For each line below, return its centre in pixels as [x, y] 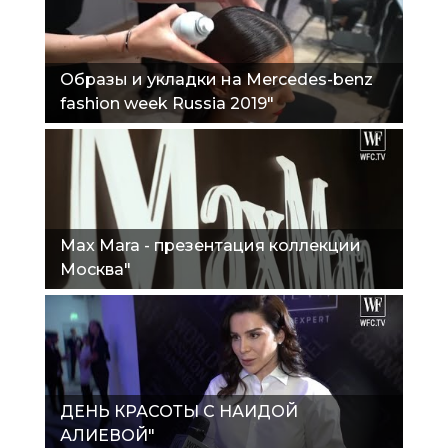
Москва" [95, 269]
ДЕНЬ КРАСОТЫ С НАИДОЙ [179, 411]
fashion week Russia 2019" [167, 103]
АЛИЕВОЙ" [107, 435]
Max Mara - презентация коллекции [210, 245]
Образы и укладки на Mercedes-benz [216, 79]
